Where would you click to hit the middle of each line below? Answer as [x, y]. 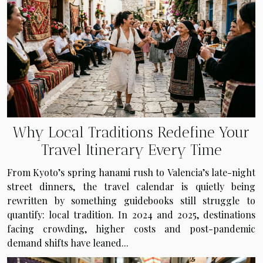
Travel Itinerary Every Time [131, 149]
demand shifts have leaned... [68, 242]
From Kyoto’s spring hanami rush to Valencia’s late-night [131, 172]
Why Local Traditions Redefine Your [131, 132]
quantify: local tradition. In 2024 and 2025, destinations [131, 214]
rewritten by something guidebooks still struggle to [131, 200]
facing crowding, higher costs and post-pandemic [131, 228]
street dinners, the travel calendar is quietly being [131, 186]
